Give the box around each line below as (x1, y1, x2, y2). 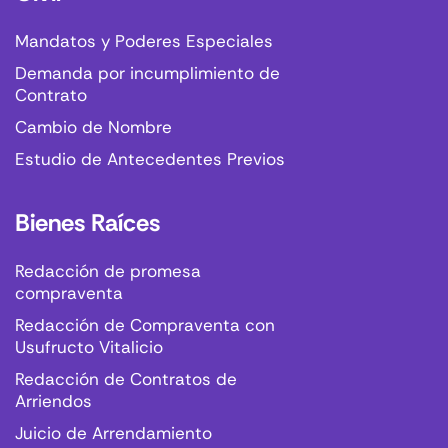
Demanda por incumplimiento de (15, 62, 280, 85)
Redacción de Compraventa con (15, 314, 275, 337)
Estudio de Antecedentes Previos (15, 148, 285, 171)
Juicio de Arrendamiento (15, 422, 212, 445)
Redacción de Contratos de (15, 368, 237, 391)
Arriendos (15, 390, 92, 413)
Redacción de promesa (15, 260, 201, 283)
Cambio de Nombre (15, 116, 172, 139)
